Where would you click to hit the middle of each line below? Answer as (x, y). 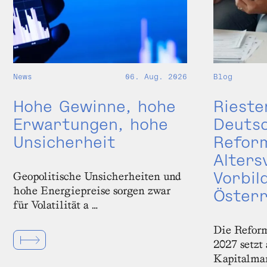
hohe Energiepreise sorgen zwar (92, 191)
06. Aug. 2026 (156, 77)
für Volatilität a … (55, 205)
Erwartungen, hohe (91, 124)
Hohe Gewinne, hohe (94, 106)
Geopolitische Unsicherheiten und (97, 176)
